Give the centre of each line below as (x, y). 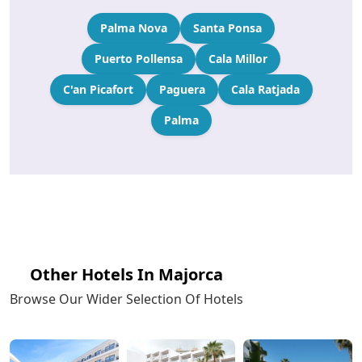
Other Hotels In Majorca (126, 274)
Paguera (182, 89)
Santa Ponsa (227, 27)
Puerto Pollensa (139, 58)
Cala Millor (238, 58)
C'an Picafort (98, 89)
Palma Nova (134, 27)
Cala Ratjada (265, 89)
